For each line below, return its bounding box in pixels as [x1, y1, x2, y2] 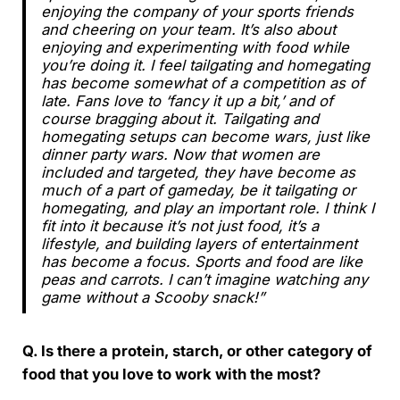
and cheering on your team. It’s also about [40, 20, 336, 38]
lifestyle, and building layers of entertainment [40, 234, 357, 253]
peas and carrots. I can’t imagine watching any [40, 270, 368, 288]
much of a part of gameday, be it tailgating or [40, 180, 355, 199]
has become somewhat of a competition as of [40, 73, 364, 92]
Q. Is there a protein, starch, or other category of [21, 341, 372, 360]
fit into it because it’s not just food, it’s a [40, 216, 319, 235]
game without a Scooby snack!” [40, 287, 269, 306]
